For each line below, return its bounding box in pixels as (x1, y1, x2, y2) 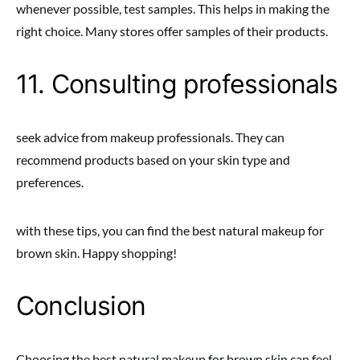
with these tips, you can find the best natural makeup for (16, 223, 324, 238)
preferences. (16, 174, 84, 190)
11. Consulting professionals (16, 68, 338, 100)
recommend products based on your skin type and (16, 152, 290, 167)
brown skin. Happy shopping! (16, 245, 177, 260)
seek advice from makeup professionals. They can (16, 129, 284, 145)
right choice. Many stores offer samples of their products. (16, 23, 328, 39)
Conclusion (16, 290, 145, 321)
